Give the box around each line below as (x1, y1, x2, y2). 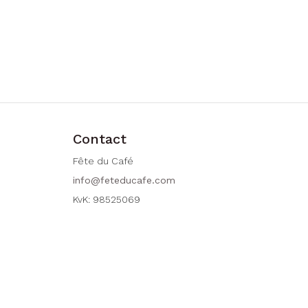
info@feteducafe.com (72, 175, 175, 186)
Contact (72, 131, 126, 147)
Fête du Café (72, 155, 133, 166)
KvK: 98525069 (72, 194, 140, 205)
